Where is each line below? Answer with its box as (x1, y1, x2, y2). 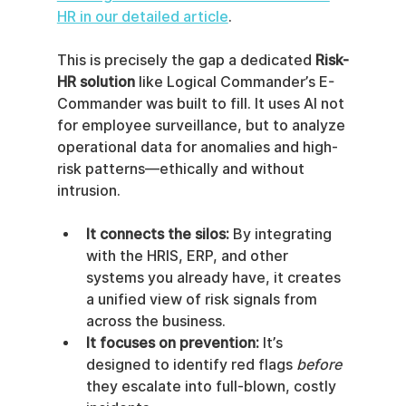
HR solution (56, 73, 135, 92)
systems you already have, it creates (85, 269, 344, 287)
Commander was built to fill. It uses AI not (56, 95, 348, 113)
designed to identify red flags (85, 356, 296, 374)
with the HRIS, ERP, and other (85, 247, 292, 266)
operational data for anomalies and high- (56, 139, 338, 157)
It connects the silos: (85, 226, 229, 244)
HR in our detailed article (56, 8, 228, 26)
